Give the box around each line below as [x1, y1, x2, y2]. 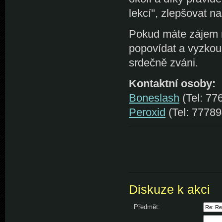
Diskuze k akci [129, 183, 210, 197]
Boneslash [129, 91, 179, 104]
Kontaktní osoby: [129, 77, 216, 90]
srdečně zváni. [129, 56, 198, 69]
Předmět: [134, 203, 160, 211]
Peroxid [129, 106, 166, 118]
